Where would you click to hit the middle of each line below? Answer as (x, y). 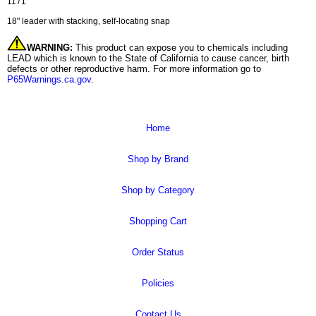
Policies (158, 283)
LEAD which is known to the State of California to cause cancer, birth (148, 59)
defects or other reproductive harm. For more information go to (134, 69)
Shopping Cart (158, 221)
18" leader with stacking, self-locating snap (89, 22)
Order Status (158, 252)
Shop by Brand (158, 159)
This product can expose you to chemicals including (180, 48)
